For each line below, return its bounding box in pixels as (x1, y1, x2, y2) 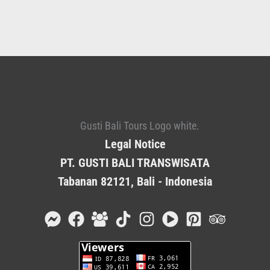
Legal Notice (104, 137, 166, 152)
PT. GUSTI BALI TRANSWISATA (60, 155, 210, 171)
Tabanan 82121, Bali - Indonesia (58, 174, 212, 189)
